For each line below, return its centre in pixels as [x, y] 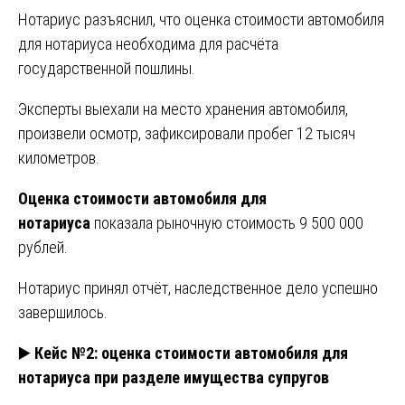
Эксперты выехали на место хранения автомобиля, [183, 108]
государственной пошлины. [107, 68]
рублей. [43, 247]
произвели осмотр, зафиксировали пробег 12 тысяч [187, 133]
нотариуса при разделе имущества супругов [174, 377]
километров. [59, 157]
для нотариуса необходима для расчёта [148, 43]
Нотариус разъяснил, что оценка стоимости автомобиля [201, 19]
